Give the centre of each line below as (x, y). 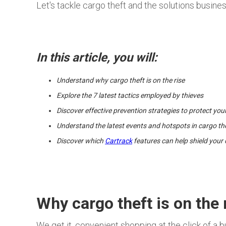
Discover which (81, 141)
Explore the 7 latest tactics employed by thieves (130, 95)
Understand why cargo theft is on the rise (121, 80)
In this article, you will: (97, 58)
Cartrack (119, 141)
